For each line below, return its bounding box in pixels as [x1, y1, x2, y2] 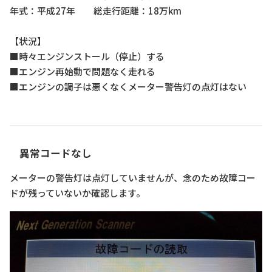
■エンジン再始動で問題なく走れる [10, 64, 155, 78]
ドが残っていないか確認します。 [10, 186, 145, 200]
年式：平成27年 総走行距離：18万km [10, 4, 182, 17]
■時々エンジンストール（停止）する [10, 49, 165, 63]
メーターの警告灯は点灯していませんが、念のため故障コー [10, 171, 256, 185]
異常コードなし [19, 146, 92, 161]
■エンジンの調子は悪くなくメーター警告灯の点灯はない [10, 80, 246, 93]
